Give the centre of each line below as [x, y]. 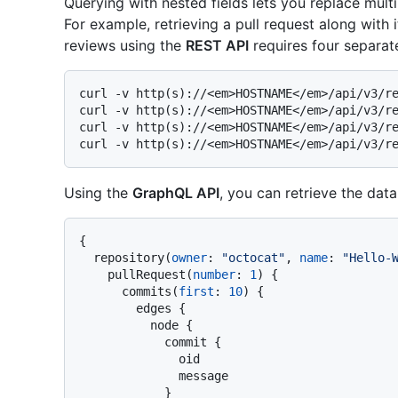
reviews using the [125, 45]
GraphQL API [176, 192]
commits [147, 291]
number [214, 274]
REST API [217, 45]
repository [129, 257]
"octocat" [253, 257]
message [129, 375]
